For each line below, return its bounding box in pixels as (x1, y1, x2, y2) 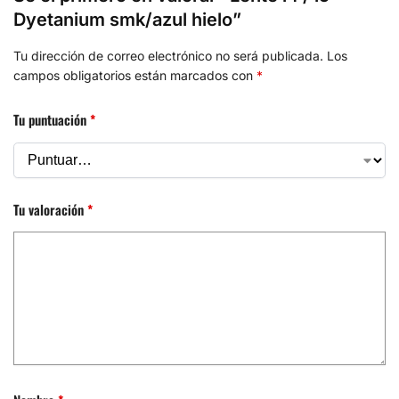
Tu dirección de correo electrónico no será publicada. (13, 47, 323, 63)
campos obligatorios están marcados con (13, 67, 256, 83)
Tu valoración (13, 199, 87, 219)
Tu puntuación (13, 110, 90, 130)
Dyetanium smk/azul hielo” (13, 8, 241, 30)
